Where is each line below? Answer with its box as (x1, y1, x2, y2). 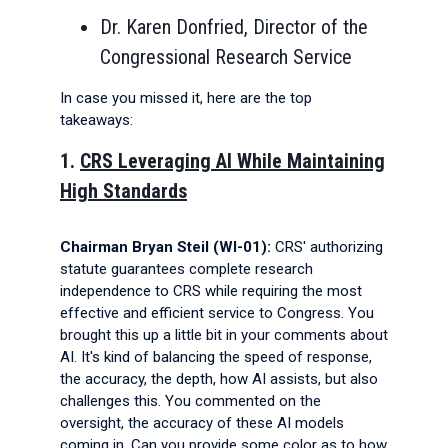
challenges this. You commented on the (60, 392, 321, 410)
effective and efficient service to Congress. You (60, 304, 374, 322)
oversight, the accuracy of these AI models (60, 414, 344, 432)
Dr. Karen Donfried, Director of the (100, 15, 368, 39)
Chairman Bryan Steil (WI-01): (60, 238, 271, 256)
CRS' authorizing (271, 238, 383, 256)
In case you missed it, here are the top (60, 89, 312, 107)
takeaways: (60, 111, 137, 129)
